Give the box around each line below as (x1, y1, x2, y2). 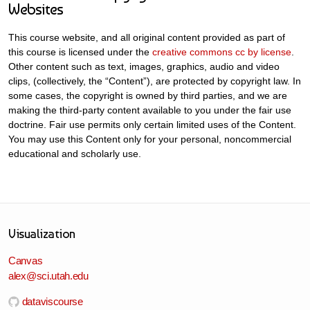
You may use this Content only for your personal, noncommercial (8, 134, 291, 145)
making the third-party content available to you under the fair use (8, 104, 291, 116)
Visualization (8, 226, 75, 241)
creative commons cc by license (152, 46, 291, 57)
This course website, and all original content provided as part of (8, 32, 285, 43)
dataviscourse (21, 295, 83, 307)
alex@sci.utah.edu (8, 270, 89, 282)
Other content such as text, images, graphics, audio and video (8, 61, 280, 72)
